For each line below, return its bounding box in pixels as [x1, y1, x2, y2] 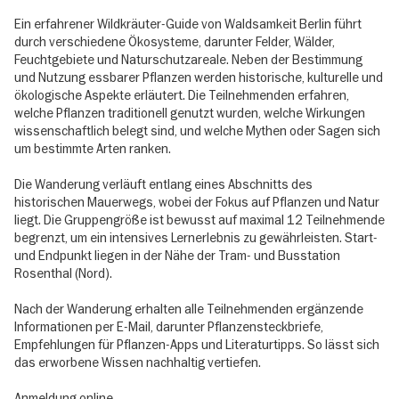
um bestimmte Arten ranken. [14, 141, 171, 158]
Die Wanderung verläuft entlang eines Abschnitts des [14, 176, 313, 193]
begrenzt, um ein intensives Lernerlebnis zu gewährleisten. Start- [14, 230, 378, 247]
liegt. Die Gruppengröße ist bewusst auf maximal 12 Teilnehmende [14, 212, 385, 229]
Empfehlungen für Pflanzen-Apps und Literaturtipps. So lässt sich [14, 337, 379, 354]
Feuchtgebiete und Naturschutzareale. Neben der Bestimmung [14, 52, 362, 69]
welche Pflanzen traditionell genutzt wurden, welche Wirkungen [14, 105, 365, 122]
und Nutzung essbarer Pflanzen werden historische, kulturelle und [14, 69, 383, 86]
